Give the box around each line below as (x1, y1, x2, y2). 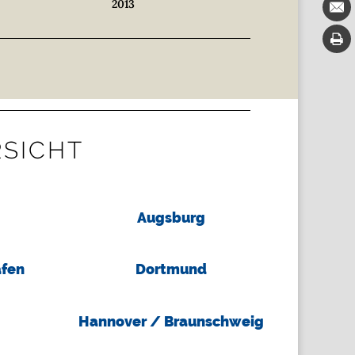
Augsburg (137, 209, 206, 227)
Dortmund (136, 261, 208, 278)
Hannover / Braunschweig (78, 312, 265, 330)
